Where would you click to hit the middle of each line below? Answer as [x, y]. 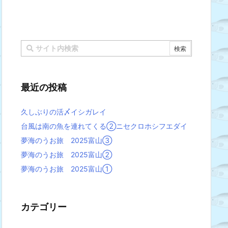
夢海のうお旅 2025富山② [66, 155]
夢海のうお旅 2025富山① [66, 169]
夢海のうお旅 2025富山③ [66, 140]
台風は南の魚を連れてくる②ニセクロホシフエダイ [104, 126]
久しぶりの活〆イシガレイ [64, 112]
